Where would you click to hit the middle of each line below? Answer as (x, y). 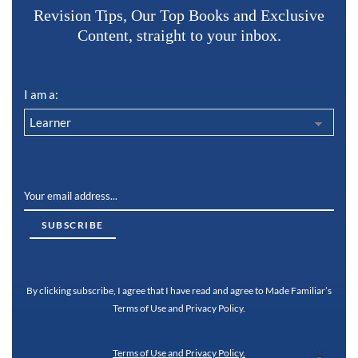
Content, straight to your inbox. (179, 35)
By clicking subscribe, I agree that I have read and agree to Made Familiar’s (179, 290)
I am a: (41, 94)
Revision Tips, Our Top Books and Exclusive (179, 15)
